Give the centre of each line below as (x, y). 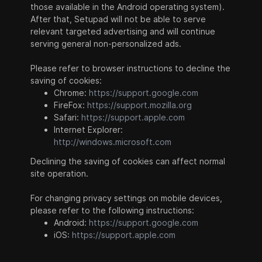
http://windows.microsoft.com (113, 142)
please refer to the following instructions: (113, 210)
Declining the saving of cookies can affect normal (128, 161)
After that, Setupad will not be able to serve (118, 19)
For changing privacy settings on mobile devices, (127, 198)
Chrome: (72, 93)
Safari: (68, 117)
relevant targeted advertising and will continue (123, 31)
